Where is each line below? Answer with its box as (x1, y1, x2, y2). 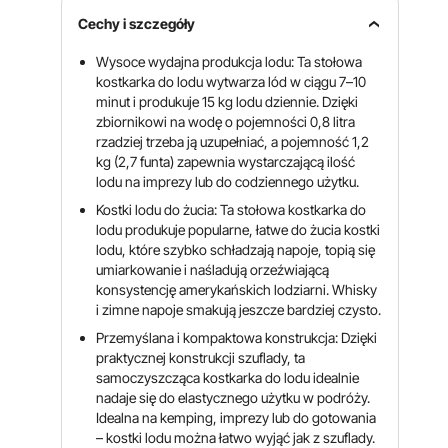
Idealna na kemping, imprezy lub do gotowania (96, 409, 377, 426)
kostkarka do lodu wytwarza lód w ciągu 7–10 (96, 73, 367, 90)
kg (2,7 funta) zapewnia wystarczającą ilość (96, 153, 356, 170)
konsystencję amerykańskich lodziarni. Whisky (96, 281, 378, 298)
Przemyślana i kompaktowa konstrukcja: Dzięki (96, 329, 378, 346)
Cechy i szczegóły (78, 15, 196, 32)
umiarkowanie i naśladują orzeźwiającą (96, 261, 330, 278)
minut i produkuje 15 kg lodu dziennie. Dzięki (96, 93, 359, 110)
